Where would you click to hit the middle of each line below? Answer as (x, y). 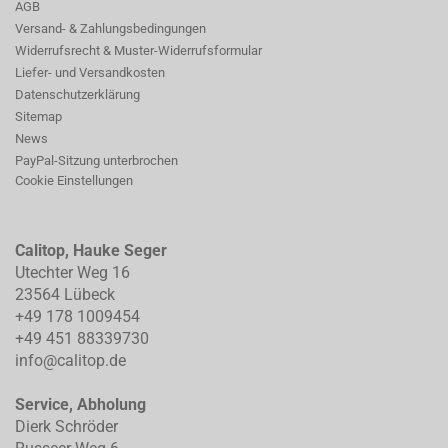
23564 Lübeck (65, 294)
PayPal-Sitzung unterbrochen (96, 160)
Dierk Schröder (66, 426)
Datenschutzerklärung (77, 94)
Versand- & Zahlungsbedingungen (110, 28)
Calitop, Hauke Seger (91, 250)
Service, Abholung (80, 404)
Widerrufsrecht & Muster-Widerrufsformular (138, 50)
